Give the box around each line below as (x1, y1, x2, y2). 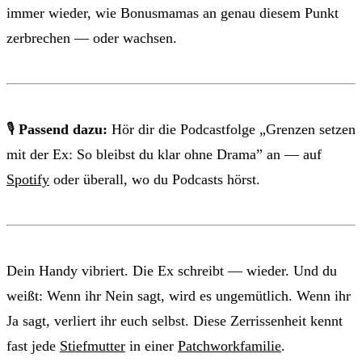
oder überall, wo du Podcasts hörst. (49, 170, 260, 187)
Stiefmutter (60, 337, 125, 354)
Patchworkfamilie (178, 337, 281, 354)
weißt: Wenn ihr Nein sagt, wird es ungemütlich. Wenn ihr (6, 287, 351, 304)
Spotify (6, 170, 49, 187)
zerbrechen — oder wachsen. (6, 29, 177, 46)
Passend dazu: (19, 120, 107, 137)
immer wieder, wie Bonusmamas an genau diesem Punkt (6, 4, 339, 21)
